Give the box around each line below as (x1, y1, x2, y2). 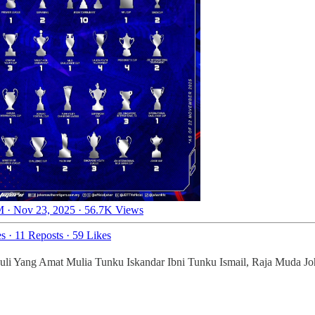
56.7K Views (84, 204, 143, 217)
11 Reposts (15, 229, 63, 242)
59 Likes (72, 229, 111, 242)
